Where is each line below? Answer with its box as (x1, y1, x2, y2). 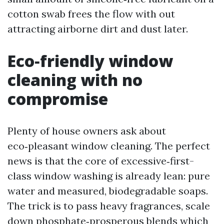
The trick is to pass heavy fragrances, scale (7, 199, 210, 212)
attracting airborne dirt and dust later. (7, 22, 188, 35)
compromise (7, 88, 108, 109)
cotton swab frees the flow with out (7, 7, 175, 20)
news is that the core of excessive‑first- (7, 154, 194, 167)
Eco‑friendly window (7, 50, 173, 71)
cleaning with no (7, 69, 142, 90)
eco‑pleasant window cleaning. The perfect (7, 139, 210, 152)
